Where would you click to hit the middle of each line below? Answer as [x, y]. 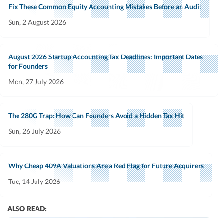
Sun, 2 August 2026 [37, 22]
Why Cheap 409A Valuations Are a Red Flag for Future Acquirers [106, 166]
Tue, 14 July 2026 [34, 182]
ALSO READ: [27, 209]
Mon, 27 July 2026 [36, 81]
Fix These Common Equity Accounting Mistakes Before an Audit [105, 6]
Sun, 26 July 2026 [35, 131]
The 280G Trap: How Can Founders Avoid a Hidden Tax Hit [96, 116]
